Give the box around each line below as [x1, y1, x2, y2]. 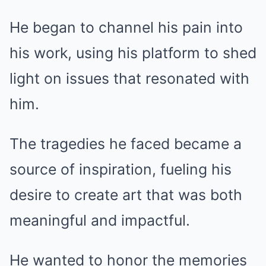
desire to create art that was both [9, 186, 242, 204]
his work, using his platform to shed [9, 44, 256, 62]
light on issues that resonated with [9, 69, 249, 87]
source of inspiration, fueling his [9, 160, 232, 178]
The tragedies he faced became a [9, 135, 242, 153]
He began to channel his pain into [9, 18, 243, 36]
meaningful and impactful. [9, 211, 190, 229]
